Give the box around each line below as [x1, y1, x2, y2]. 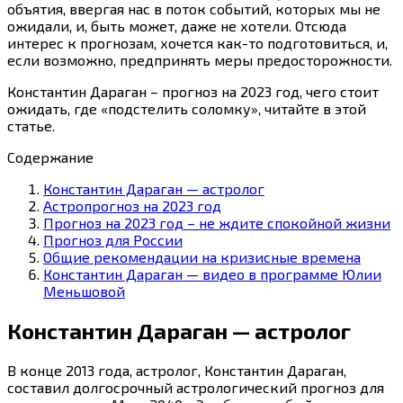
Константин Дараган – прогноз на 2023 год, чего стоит [7, 82, 379, 100]
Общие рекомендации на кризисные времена [43, 247, 361, 265]
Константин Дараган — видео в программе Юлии [43, 264, 381, 282]
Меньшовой [43, 282, 125, 300]
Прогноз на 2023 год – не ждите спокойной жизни [43, 213, 390, 231]
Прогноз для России [43, 230, 183, 248]
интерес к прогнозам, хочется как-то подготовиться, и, [7, 33, 388, 51]
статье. [7, 116, 55, 134]
